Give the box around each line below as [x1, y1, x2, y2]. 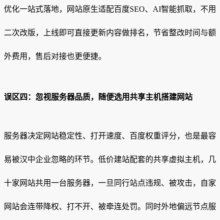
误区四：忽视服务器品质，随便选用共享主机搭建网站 [4, 92, 192, 101]
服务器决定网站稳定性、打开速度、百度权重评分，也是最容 [4, 132, 216, 140]
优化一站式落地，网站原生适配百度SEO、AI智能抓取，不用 [4, 4, 216, 13]
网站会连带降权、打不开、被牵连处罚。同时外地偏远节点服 [4, 202, 216, 211]
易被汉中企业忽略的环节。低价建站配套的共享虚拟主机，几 [4, 155, 216, 164]
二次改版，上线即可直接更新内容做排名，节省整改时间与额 [4, 28, 216, 37]
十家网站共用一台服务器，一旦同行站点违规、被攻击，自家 [4, 179, 216, 188]
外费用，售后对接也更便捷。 [4, 52, 106, 60]
